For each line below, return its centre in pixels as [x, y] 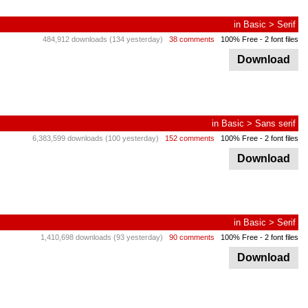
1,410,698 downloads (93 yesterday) [102, 237]
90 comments [192, 237]
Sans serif [275, 123]
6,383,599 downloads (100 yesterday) [96, 138]
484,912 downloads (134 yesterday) [103, 39]
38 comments [192, 39]
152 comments [190, 138]
